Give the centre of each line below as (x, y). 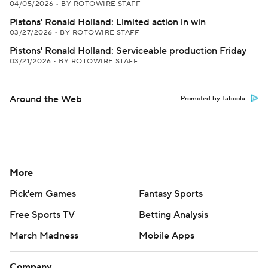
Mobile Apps (167, 236)
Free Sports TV (42, 215)
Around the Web (46, 99)
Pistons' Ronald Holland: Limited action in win (108, 22)
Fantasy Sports (171, 194)
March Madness (44, 236)
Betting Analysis (173, 215)
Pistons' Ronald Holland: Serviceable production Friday (128, 51)
